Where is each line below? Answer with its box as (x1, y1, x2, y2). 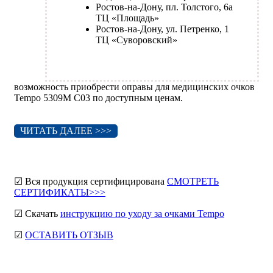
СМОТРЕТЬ (167, 176, 219, 187)
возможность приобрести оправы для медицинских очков (14, 82, 255, 93)
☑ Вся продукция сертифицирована (14, 176, 167, 187)
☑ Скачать (14, 208, 60, 219)
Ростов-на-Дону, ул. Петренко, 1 (96, 24, 229, 35)
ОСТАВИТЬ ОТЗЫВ (25, 230, 113, 241)
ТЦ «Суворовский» (96, 35, 177, 46)
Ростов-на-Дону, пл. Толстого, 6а (96, 2, 233, 13)
